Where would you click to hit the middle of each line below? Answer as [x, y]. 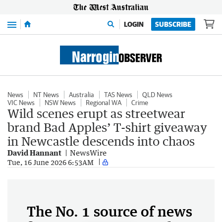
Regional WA [104, 103]
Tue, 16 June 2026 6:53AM [51, 162]
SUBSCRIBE [173, 24]
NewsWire [88, 153]
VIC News [21, 103]
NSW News [60, 103]
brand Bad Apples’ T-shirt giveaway [107, 127]
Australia [82, 95]
